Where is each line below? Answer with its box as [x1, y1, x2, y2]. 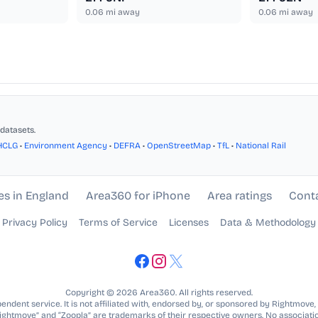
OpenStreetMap [147, 141, 211, 151]
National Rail [236, 141, 286, 151]
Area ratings [207, 189, 272, 203]
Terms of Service [79, 216, 158, 229]
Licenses [169, 216, 209, 229]
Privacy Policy [2, 216, 67, 229]
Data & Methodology [220, 216, 316, 229]
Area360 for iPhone [85, 189, 190, 203]
